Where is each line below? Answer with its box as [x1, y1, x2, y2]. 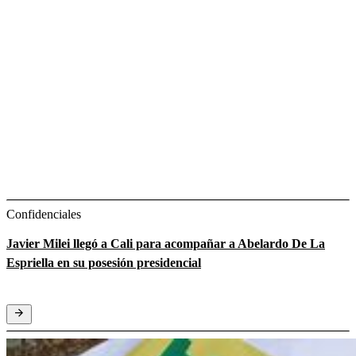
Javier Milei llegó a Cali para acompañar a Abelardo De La [6, 236, 325, 250]
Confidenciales [6, 207, 81, 221]
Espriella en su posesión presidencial [6, 255, 201, 269]
